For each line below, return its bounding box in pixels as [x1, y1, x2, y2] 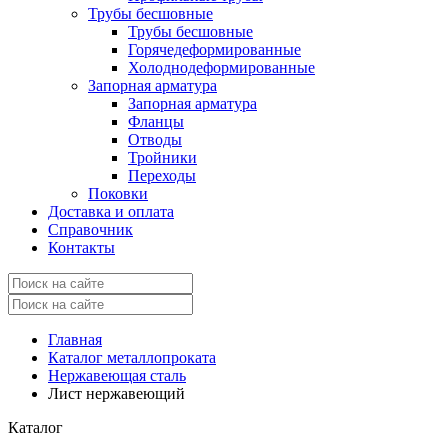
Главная [48, 330, 102, 348]
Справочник [48, 220, 133, 238]
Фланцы [128, 112, 184, 130]
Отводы [128, 130, 182, 148]
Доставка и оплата [48, 202, 174, 220]
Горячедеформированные [128, 40, 301, 58]
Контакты [48, 238, 115, 256]
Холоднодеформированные [128, 58, 315, 76]
